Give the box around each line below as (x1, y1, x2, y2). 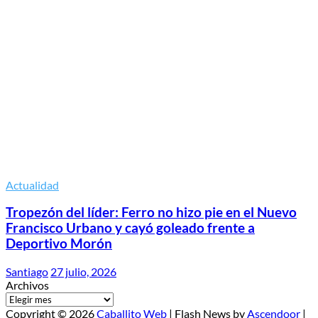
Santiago (6, 265, 48, 278)
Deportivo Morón (6, 236, 112, 252)
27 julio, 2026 (50, 265, 116, 278)
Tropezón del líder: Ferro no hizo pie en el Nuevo (6, 204, 297, 221)
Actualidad (6, 177, 59, 192)
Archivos (6, 278, 49, 292)
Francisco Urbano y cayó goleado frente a (6, 220, 255, 236)
